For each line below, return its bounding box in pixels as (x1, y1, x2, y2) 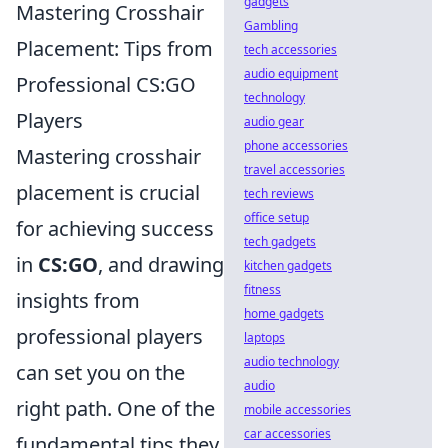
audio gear (244, 113, 304, 130)
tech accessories (244, 41, 337, 58)
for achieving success (16, 214, 214, 242)
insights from (16, 286, 140, 314)
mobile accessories (244, 401, 351, 418)
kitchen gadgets (244, 257, 332, 274)
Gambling (244, 17, 298, 34)
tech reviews (244, 185, 314, 202)
